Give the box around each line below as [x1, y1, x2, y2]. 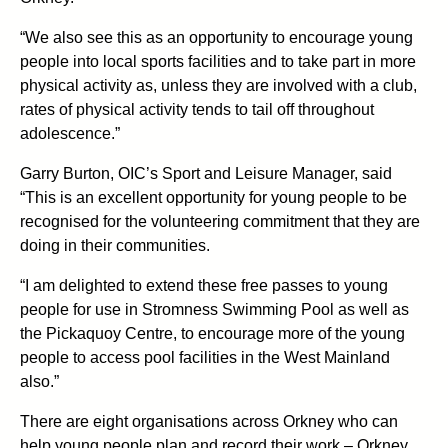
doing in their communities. [20, 236, 210, 254]
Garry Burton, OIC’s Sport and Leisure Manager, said [20, 164, 392, 182]
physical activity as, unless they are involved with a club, [20, 76, 417, 94]
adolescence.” [20, 124, 120, 142]
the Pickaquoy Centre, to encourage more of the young [20, 324, 405, 342]
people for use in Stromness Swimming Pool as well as [20, 300, 409, 318]
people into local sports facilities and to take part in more [20, 52, 416, 70]
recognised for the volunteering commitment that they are [20, 212, 420, 230]
